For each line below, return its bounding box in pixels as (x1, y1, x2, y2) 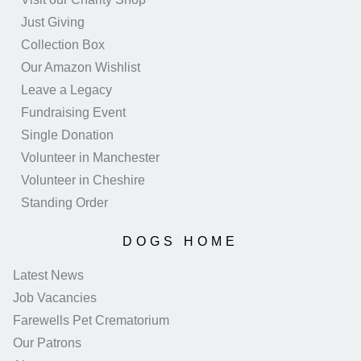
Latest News (13, 268, 84, 283)
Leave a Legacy (21, 83, 112, 98)
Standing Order (21, 196, 108, 210)
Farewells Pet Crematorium (13, 313, 169, 328)
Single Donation (21, 128, 114, 143)
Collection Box (21, 38, 105, 52)
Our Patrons (13, 336, 81, 351)
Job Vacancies (13, 291, 97, 305)
